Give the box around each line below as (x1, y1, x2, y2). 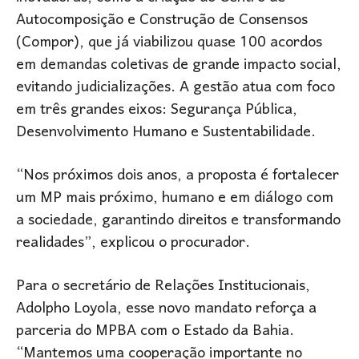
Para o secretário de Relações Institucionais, (16, 270, 310, 304)
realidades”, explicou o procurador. (16, 227, 250, 260)
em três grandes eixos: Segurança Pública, (16, 94, 297, 127)
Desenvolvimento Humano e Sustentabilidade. (16, 116, 316, 150)
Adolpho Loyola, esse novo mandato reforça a (16, 292, 317, 326)
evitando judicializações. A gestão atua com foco (16, 71, 335, 105)
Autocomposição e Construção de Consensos (16, 4, 308, 38)
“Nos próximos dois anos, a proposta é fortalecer (16, 159, 339, 193)
